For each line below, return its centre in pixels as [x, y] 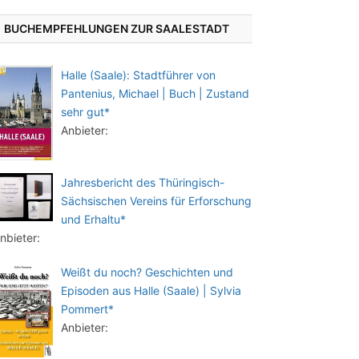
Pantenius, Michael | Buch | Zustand [155, 93]
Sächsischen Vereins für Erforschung [156, 201]
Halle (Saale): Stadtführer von [138, 75]
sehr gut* [85, 112]
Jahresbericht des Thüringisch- [143, 182]
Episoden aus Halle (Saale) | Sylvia [151, 290]
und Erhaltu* [93, 219]
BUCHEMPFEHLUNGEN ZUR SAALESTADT [117, 28]
